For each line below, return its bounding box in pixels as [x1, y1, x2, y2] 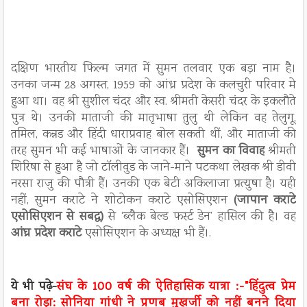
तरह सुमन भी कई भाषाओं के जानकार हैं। [11, 143, 194, 161]
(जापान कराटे [233, 192, 296, 210]
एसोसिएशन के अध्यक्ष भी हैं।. [82, 225, 211, 243]
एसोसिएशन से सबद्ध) [11, 208, 103, 227]
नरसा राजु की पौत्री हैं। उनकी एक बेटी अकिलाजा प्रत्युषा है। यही [11, 175, 296, 194]
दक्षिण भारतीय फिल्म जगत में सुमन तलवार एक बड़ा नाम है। [11, 60, 296, 79]
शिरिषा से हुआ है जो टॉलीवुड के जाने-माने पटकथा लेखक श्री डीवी [11, 159, 296, 177]
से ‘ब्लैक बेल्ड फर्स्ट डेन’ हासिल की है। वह [103, 208, 297, 227]
